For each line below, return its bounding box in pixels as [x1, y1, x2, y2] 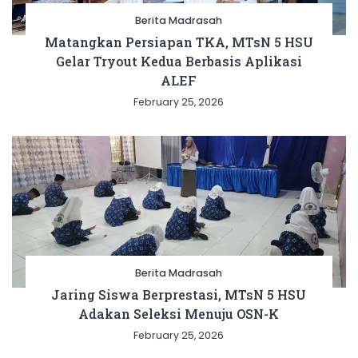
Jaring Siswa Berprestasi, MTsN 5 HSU [51, 286, 307, 304]
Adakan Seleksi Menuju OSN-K [78, 305, 280, 323]
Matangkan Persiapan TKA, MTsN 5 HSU [44, 34, 313, 51]
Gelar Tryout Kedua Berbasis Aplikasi [55, 53, 302, 70]
